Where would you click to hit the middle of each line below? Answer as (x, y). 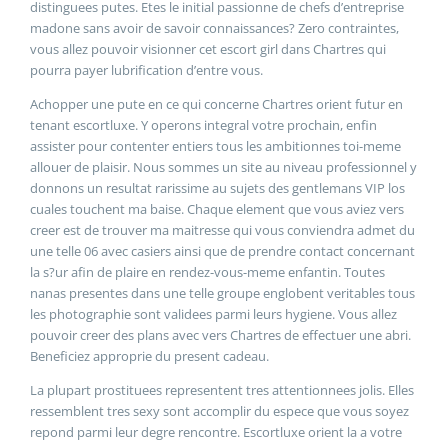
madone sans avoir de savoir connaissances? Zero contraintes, (214, 27)
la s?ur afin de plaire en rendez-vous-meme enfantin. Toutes (207, 271)
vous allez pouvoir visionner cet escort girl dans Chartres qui (208, 48)
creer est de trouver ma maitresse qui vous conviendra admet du (222, 229)
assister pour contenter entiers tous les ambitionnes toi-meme (215, 145)
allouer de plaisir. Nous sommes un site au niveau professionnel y (223, 166)
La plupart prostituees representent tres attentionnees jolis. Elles (222, 389)
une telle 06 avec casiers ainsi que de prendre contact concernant (222, 250)
